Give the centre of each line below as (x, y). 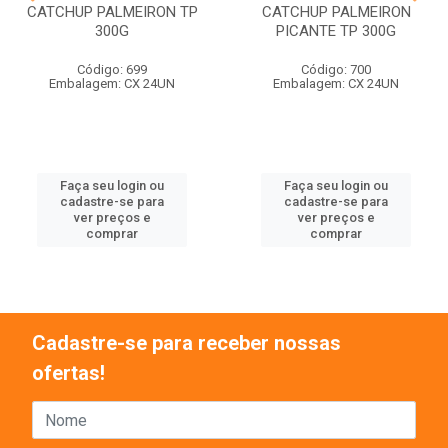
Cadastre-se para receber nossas (186, 343)
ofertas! (68, 373)
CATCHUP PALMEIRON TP (112, 12)
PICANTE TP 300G (336, 31)
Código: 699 (112, 69)
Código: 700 (336, 69)
